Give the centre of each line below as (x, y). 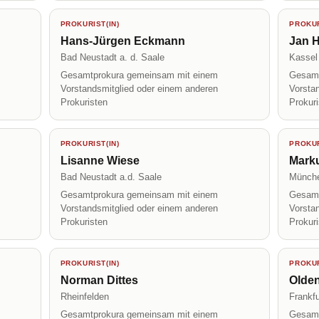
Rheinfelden (84, 297)
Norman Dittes (99, 280)
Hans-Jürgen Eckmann (122, 41)
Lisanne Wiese (100, 161)
